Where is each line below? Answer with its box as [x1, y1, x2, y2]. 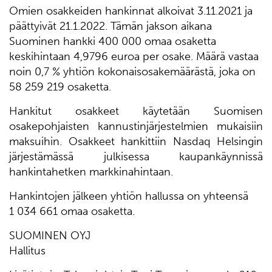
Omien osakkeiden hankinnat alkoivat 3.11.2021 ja [9, 4, 253, 18]
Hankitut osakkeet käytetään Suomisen [9, 104, 263, 118]
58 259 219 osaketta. [9, 80, 111, 93]
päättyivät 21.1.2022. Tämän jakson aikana [9, 19, 212, 33]
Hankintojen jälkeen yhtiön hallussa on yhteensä [9, 189, 248, 203]
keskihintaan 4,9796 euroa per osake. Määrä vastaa [9, 50, 259, 63]
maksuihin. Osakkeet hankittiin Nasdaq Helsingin [9, 135, 263, 148]
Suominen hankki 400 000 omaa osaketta [9, 35, 216, 48]
